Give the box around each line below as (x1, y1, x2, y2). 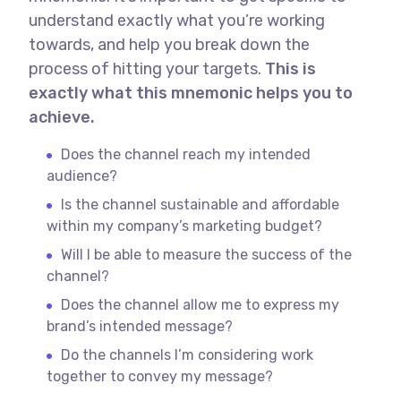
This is (261, 58, 317, 79)
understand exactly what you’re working (29, 10, 326, 30)
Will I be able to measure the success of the (61, 245, 353, 263)
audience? (47, 166, 118, 184)
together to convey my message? (47, 367, 274, 385)
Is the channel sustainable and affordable (61, 195, 340, 213)
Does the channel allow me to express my (61, 295, 340, 313)
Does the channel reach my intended (61, 145, 311, 163)
